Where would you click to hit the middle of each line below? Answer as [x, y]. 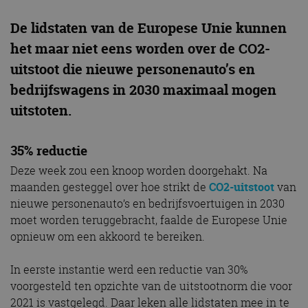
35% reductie [49, 150]
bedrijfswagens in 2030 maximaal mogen [143, 89]
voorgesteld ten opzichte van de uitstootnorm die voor [151, 286]
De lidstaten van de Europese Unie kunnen [148, 27]
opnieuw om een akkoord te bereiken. [108, 237]
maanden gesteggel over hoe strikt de [110, 187]
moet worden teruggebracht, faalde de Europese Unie [149, 220]
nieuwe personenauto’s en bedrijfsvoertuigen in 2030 [147, 204]
